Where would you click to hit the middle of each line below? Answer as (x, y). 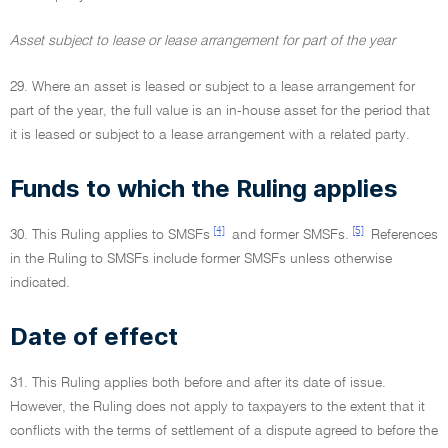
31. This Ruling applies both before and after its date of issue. (198, 383)
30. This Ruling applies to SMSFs (110, 235)
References (402, 235)
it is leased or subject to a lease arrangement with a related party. (210, 135)
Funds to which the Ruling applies (204, 188)
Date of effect (94, 336)
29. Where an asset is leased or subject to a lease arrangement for (212, 87)
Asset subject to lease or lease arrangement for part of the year (202, 41)
